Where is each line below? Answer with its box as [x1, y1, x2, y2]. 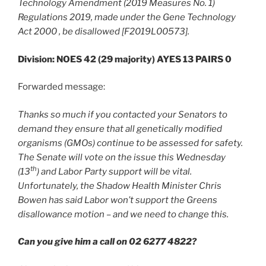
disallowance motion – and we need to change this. [18, 208, 229, 220]
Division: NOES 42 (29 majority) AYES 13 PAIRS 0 [18, 53, 232, 65]
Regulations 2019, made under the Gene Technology [18, 12, 236, 23]
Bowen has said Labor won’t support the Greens [18, 194, 217, 205]
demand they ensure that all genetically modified [18, 123, 222, 134]
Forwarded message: [18, 81, 105, 93]
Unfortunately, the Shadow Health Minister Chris [18, 180, 221, 191]
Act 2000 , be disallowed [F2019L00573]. [18, 26, 189, 37]
